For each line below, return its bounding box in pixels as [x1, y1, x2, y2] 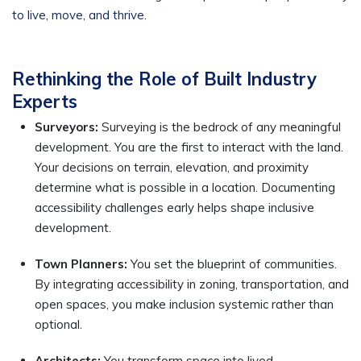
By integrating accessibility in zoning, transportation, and [35, 276, 349, 292]
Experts [12, 90, 77, 113]
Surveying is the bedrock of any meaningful [98, 119, 341, 135]
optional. [35, 317, 82, 332]
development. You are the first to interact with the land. [35, 139, 343, 155]
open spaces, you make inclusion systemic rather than [35, 297, 334, 312]
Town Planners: [35, 256, 131, 272]
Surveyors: [35, 119, 98, 135]
